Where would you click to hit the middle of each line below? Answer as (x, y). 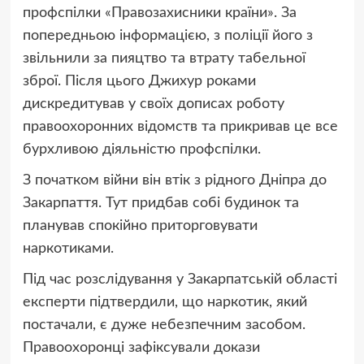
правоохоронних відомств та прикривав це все (180, 127)
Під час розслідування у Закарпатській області (180, 280)
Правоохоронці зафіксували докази (141, 348)
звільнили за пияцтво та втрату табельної (164, 59)
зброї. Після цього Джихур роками (139, 82)
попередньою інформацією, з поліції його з (167, 36)
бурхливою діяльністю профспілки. (141, 150)
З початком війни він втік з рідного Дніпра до (174, 181)
